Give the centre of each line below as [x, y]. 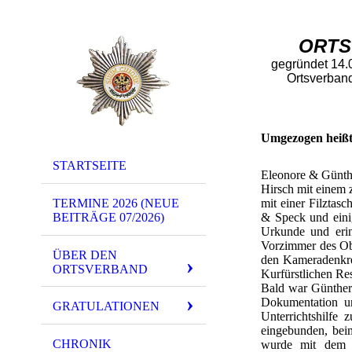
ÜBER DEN [85, 255]
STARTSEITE [90, 165]
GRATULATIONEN [106, 306]
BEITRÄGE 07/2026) [108, 217]
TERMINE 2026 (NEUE [116, 203]
